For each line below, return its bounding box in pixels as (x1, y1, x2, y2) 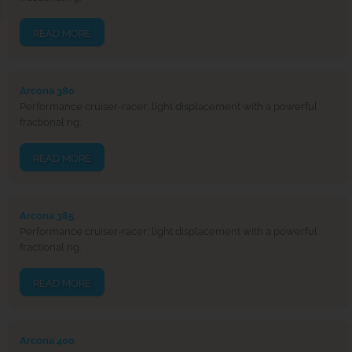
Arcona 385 (20, 209, 74, 222)
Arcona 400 (20, 334, 75, 346)
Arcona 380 (20, 84, 75, 97)
